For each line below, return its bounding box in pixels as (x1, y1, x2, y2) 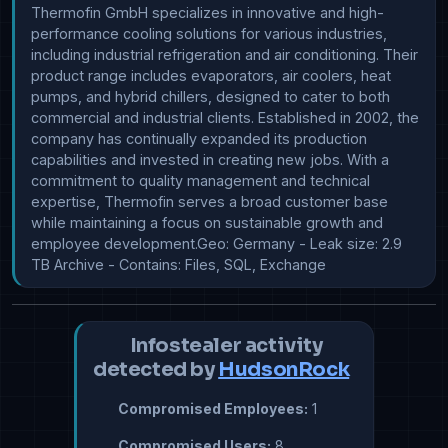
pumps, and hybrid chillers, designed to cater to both (31, 88, 390, 106)
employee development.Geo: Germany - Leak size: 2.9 (31, 235, 402, 253)
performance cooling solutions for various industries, (31, 25, 387, 43)
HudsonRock (218, 357, 350, 383)
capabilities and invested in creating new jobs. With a (31, 151, 389, 169)
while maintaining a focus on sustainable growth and (31, 214, 383, 232)
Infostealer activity (126, 333, 323, 359)
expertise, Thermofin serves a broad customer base (31, 193, 388, 211)
